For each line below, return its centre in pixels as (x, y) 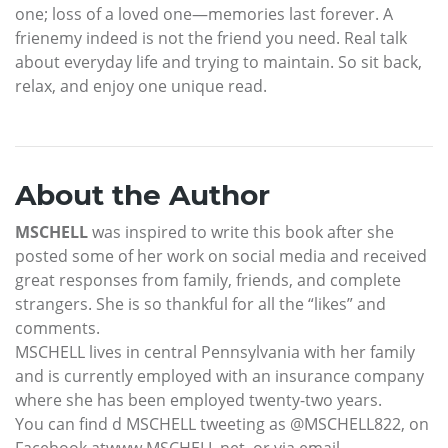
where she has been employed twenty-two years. (198, 400)
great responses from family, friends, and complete (208, 280)
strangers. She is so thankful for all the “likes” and (200, 304)
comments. (57, 328)
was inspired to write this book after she (241, 232)
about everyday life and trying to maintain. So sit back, (218, 62)
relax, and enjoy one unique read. (141, 86)
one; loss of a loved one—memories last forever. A (204, 14)
